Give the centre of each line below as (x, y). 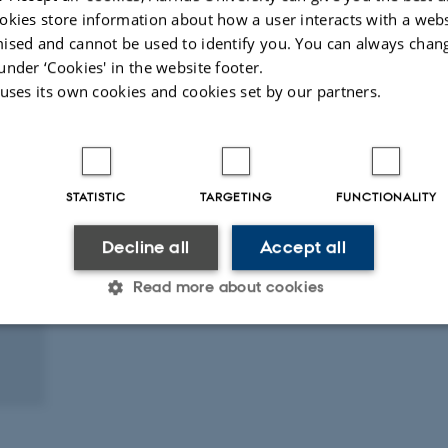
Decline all (146, 246)
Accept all (303, 246)
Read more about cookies (228, 286)
